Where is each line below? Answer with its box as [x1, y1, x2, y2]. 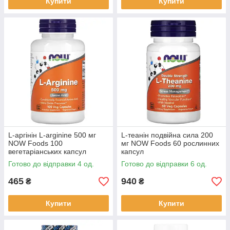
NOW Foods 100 [8, 139, 63, 147]
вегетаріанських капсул [8, 147, 86, 156]
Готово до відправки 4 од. [8, 160, 94, 168]
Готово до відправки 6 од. [121, 160, 207, 168]
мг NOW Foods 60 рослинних [121, 139, 219, 147]
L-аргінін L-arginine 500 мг [8, 131, 96, 139]
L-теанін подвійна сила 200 [121, 131, 213, 139]
